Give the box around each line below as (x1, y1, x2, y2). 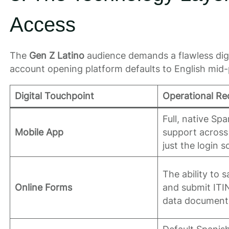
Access (9, 13, 76, 37)
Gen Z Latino (29, 50, 84, 61)
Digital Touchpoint (14, 90, 94, 101)
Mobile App (14, 126, 63, 138)
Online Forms (14, 181, 72, 193)
